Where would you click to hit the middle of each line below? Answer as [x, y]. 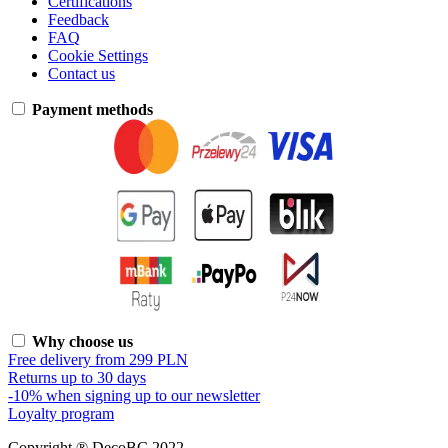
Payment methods [92, 109]
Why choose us [82, 341]
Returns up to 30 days [77, 377]
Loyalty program [61, 413]
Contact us [81, 73]
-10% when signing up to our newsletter [134, 395]
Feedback [78, 19]
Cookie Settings [98, 55]
